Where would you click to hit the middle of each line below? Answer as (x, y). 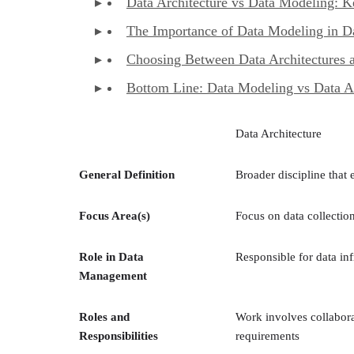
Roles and (104, 316)
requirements (267, 335)
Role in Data (111, 256)
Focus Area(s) (115, 215)
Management (113, 275)
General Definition (127, 174)
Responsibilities (119, 335)
